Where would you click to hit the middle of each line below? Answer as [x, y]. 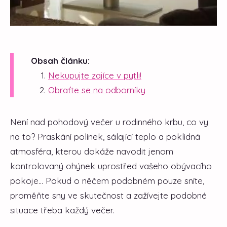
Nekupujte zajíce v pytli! [95, 75]
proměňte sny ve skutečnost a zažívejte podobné [108, 195]
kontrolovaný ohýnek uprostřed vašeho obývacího [111, 166]
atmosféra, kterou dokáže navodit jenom [92, 151]
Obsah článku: [60, 60]
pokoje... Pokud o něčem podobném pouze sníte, [107, 180]
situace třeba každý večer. [62, 210]
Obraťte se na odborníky [97, 90]
